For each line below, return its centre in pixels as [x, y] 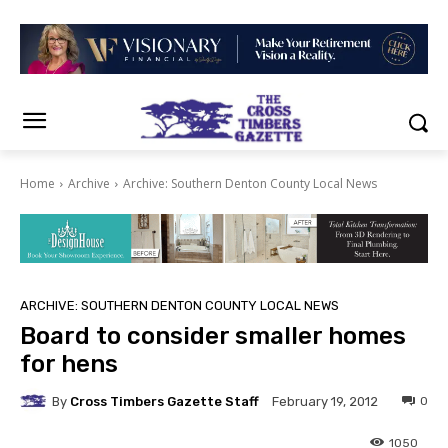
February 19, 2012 [325, 402]
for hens [69, 364]
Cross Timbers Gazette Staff [164, 401]
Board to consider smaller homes [213, 336]
